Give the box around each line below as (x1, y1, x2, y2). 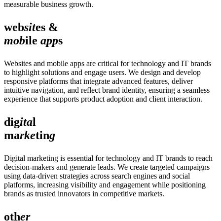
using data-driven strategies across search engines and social (4, 171, 190, 180)
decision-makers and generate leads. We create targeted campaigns (4, 162, 210, 171)
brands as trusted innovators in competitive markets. (4, 189, 164, 198)
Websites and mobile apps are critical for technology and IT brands (4, 59, 211, 68)
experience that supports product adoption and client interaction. (4, 94, 202, 103)
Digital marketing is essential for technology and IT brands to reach (4, 153, 213, 162)
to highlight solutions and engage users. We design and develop (4, 68, 201, 76)
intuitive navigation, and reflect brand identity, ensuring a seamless (4, 85, 210, 94)
